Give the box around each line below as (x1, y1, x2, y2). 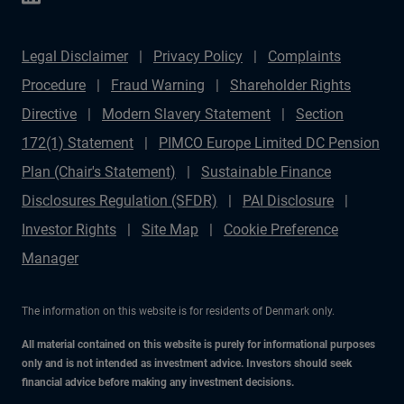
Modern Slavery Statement (102, 106, 271, 123)
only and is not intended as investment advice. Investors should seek (22, 357, 352, 370)
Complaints (268, 48, 341, 65)
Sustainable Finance (201, 163, 331, 180)
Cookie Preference (224, 221, 338, 238)
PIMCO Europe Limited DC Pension (159, 134, 380, 151)
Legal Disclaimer (22, 48, 128, 65)
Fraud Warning (111, 77, 205, 94)
